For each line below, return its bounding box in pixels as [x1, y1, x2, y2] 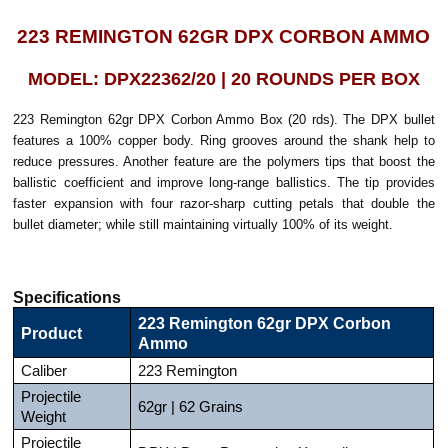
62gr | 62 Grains [138, 398, 244, 415]
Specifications [13, 287, 122, 306]
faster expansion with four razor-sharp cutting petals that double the [13, 195, 435, 211]
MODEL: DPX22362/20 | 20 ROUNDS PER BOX [27, 68, 420, 89]
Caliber [21, 362, 68, 379]
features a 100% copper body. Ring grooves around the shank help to [13, 132, 435, 148]
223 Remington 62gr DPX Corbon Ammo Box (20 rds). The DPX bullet [13, 111, 435, 127]
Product [21, 323, 83, 342]
